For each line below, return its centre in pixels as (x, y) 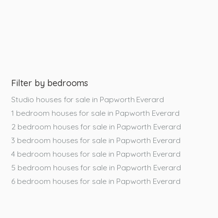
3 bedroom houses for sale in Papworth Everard (96, 140)
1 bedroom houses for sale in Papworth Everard (95, 113)
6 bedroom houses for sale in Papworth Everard (96, 181)
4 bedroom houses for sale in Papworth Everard (96, 154)
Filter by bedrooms (50, 83)
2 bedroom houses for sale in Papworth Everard (96, 126)
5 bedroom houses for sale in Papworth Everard (96, 167)
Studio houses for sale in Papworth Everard (88, 99)
